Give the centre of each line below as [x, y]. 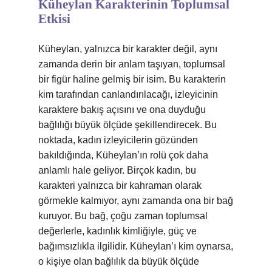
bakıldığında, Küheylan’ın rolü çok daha [123, 155]
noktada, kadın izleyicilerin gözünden [118, 140]
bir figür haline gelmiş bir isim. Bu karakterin [132, 79]
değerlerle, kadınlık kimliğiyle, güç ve [117, 231]
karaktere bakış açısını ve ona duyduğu [122, 110]
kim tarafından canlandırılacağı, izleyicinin [128, 94]
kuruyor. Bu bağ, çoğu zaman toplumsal [123, 216]
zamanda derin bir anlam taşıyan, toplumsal [132, 64]
